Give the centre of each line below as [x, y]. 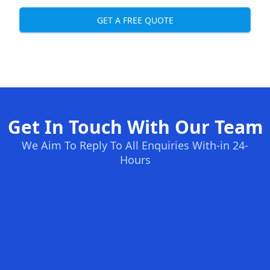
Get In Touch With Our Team [135, 127]
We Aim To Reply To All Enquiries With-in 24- [135, 145]
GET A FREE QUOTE [135, 20]
